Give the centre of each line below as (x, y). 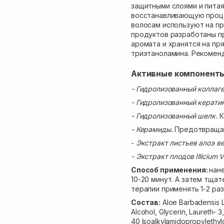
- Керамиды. (153, 129)
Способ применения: (170, 170)
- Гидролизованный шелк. (174, 116)
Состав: (146, 202)
